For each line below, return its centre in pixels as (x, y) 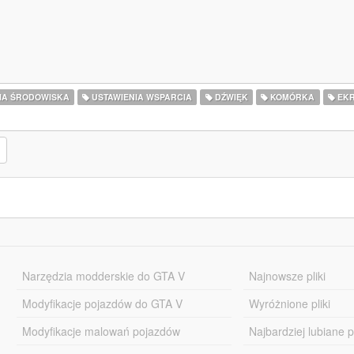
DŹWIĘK (230, 97)
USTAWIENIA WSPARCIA (141, 97)
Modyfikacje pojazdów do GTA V (102, 303)
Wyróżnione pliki (290, 303)
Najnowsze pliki (288, 276)
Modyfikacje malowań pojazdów (101, 331)
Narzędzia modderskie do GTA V (103, 276)
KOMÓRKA (292, 97)
